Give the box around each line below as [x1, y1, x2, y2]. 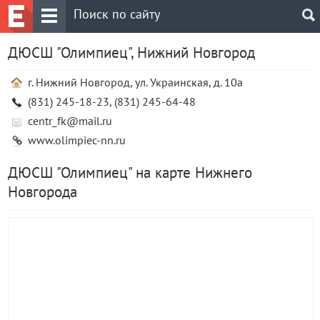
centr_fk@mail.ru [28, 114, 112, 128]
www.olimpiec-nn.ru [28, 133, 126, 147]
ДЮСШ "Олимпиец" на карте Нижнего [8, 163, 252, 182]
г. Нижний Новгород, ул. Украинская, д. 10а [28, 75, 243, 89]
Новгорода [8, 182, 77, 201]
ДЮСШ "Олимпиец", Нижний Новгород [8, 43, 255, 62]
